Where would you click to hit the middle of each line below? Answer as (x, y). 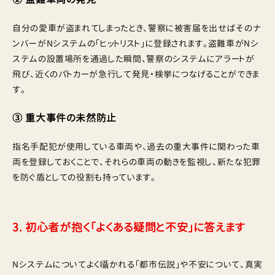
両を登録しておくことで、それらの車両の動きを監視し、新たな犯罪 (137, 162)
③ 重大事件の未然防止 (65, 118)
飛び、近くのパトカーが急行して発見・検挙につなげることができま (136, 74)
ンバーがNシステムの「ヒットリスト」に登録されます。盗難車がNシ (136, 43)
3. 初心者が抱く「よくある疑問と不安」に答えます (129, 227)
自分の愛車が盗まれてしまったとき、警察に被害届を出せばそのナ (137, 28)
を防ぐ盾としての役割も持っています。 (84, 177)
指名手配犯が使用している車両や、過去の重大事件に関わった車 (136, 146)
